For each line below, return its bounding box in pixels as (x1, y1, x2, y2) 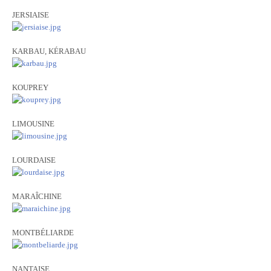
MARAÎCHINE (12, 192, 62, 201)
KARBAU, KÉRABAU (12, 47, 86, 56)
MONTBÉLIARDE (12, 228, 74, 237)
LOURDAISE (12, 155, 56, 165)
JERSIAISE (12, 10, 49, 19)
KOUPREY (12, 83, 48, 92)
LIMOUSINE (12, 119, 54, 128)
